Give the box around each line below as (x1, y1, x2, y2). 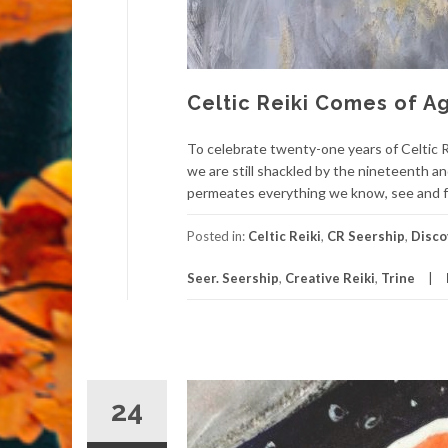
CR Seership (327, 228, 405, 244)
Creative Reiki (285, 270, 375, 286)
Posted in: (187, 228, 248, 244)
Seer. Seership (187, 270, 279, 286)
